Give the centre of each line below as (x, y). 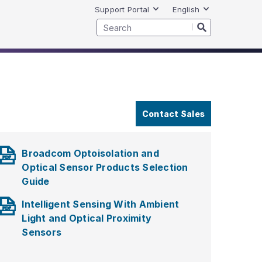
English (186, 10)
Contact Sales (173, 114)
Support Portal (122, 10)
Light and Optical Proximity (87, 218)
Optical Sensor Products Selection (105, 167)
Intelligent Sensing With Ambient (101, 204)
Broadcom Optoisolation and (90, 153)
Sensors (42, 232)
